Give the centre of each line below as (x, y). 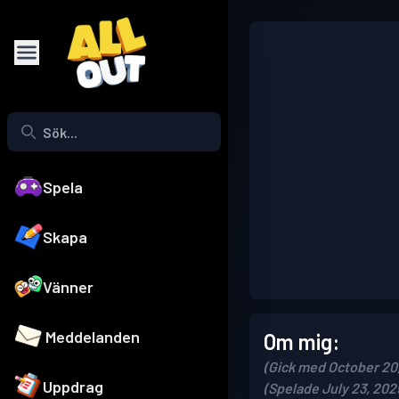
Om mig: (301, 342)
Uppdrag (73, 387)
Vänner (68, 287)
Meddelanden (93, 337)
